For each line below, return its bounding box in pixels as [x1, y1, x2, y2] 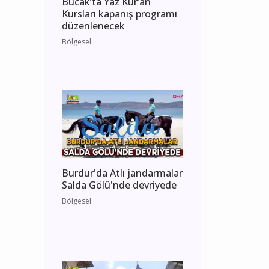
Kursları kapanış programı [62, 7, 177, 21]
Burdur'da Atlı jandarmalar [62, 166, 183, 180]
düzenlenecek [62, 19, 125, 33]
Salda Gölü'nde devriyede [62, 178, 177, 192]
